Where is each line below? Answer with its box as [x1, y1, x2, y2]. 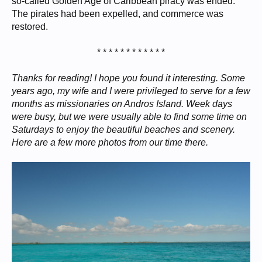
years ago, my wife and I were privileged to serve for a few [12, 86, 250, 96]
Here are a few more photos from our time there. [12, 137, 208, 148]
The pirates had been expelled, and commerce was [12, 9, 223, 19]
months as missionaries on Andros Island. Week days [12, 99, 232, 109]
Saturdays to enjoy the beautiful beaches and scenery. [12, 125, 235, 135]
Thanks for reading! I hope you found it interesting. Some [12, 73, 245, 84]
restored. [12, 22, 48, 32]
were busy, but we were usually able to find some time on [12, 112, 247, 122]
